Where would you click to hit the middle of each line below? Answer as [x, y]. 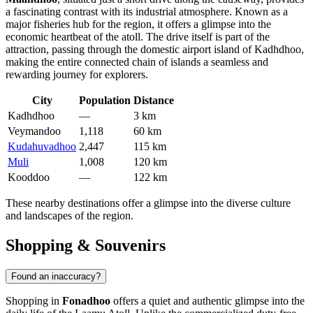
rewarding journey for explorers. [77, 75]
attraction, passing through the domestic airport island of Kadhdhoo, [155, 50]
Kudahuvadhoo [42, 147]
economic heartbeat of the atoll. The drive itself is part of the [138, 37]
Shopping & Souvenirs [86, 246]
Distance [154, 101]
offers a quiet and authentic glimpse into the [208, 301]
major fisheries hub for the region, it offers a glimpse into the [138, 24]
